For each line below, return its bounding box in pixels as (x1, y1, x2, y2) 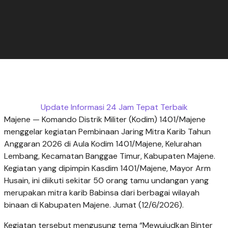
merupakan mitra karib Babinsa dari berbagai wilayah (4, 187, 199, 198)
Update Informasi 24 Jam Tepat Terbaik (40, 102, 188, 113)
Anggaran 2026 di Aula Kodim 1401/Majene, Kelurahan (4, 138, 202, 150)
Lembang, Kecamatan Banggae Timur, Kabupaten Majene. (4, 151, 215, 162)
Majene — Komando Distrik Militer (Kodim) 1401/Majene (4, 114, 206, 125)
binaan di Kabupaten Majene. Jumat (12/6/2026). (4, 199, 184, 211)
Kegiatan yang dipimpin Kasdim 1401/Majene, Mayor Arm (4, 163, 211, 174)
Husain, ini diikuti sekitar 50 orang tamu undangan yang (4, 175, 209, 186)
